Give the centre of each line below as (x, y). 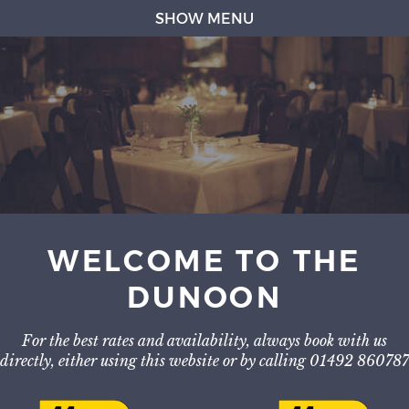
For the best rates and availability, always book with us (204, 340)
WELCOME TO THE (204, 260)
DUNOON (204, 297)
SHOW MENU (204, 18)
